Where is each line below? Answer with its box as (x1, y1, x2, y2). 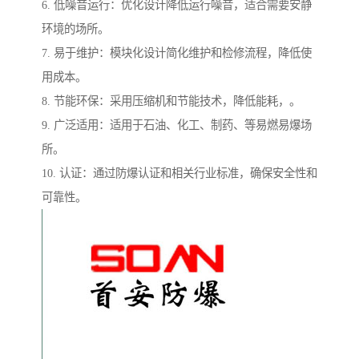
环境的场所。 (42, 22, 109, 36)
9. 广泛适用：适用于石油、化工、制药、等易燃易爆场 (42, 119, 312, 132)
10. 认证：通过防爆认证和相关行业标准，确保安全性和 (42, 167, 317, 180)
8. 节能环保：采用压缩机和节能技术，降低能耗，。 (42, 95, 301, 108)
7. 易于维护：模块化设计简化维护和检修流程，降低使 (42, 46, 312, 60)
